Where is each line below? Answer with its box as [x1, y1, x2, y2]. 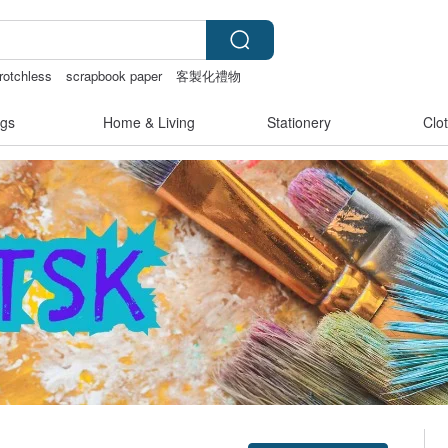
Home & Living [103, 112, 195, 132]
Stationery [267, 112, 331, 132]
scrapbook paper [66, 66, 163, 85]
